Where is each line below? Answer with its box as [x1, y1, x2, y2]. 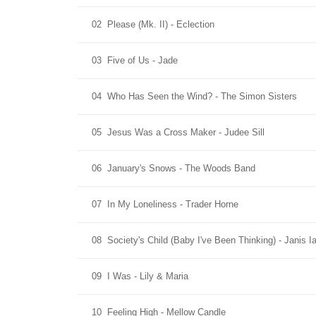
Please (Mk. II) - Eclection [107, 19, 214, 30]
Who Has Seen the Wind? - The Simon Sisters [107, 91, 297, 102]
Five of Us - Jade [107, 55, 178, 66]
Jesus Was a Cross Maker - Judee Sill [107, 127, 265, 138]
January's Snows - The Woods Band [107, 163, 255, 174]
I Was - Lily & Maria [107, 271, 188, 281]
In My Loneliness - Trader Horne [107, 199, 238, 209]
